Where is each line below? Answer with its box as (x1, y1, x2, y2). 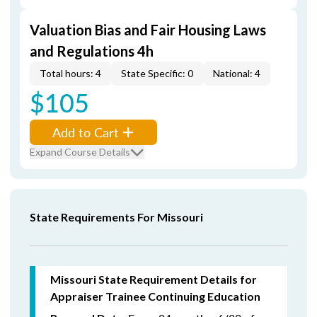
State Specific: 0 (121, 67, 193, 79)
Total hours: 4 (40, 67, 101, 79)
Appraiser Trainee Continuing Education (50, 289, 260, 303)
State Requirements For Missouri (30, 210, 203, 224)
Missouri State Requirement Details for (50, 272, 257, 286)
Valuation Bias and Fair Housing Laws (30, 21, 266, 38)
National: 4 (213, 67, 260, 79)
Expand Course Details (30, 146, 130, 158)
